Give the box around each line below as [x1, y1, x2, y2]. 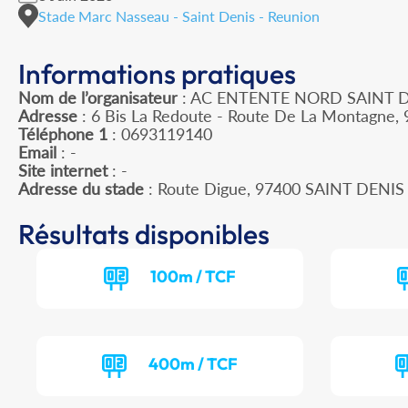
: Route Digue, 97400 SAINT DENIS [144, 178, 404, 199]
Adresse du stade [18, 178, 144, 199]
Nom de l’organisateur [18, 87, 178, 108]
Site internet [18, 160, 107, 181]
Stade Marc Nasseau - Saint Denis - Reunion [38, 6, 320, 25]
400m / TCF [148, 353, 239, 375]
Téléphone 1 [18, 124, 107, 145]
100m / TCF [150, 266, 237, 288]
